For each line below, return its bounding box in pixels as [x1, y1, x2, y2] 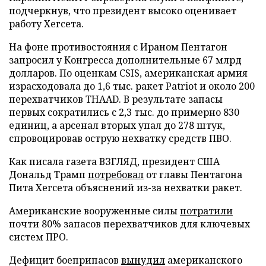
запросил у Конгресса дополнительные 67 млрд [9, 53, 242, 66]
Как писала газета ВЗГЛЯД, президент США [9, 154, 220, 168]
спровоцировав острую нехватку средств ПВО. [9, 131, 232, 145]
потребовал [88, 167, 144, 181]
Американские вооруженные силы [9, 204, 180, 217]
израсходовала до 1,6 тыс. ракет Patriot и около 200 [9, 79, 255, 93]
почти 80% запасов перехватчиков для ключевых [9, 217, 250, 230]
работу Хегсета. [9, 17, 84, 30]
